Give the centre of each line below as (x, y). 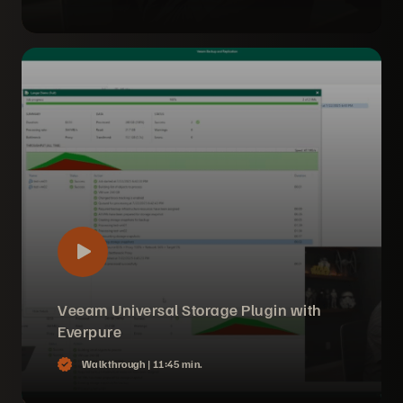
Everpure (90, 331)
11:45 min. (178, 364)
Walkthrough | (117, 364)
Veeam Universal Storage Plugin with (190, 309)
